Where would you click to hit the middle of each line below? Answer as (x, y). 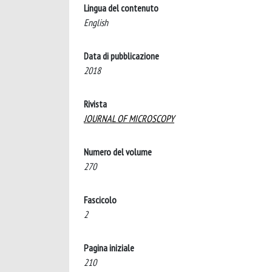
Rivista (95, 104)
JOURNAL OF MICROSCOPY (129, 118)
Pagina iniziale (109, 248)
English (96, 22)
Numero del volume (118, 152)
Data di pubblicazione (121, 56)
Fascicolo (100, 200)
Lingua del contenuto (121, 8)
